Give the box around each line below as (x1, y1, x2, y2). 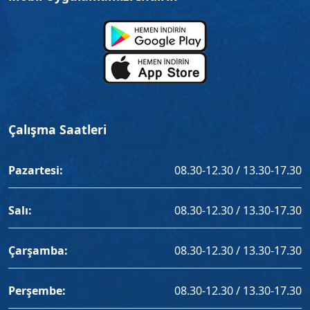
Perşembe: (8, 283, 66, 299)
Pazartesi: (8, 163, 63, 179)
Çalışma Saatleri (8, 121, 107, 138)
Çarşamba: (8, 243, 68, 259)
